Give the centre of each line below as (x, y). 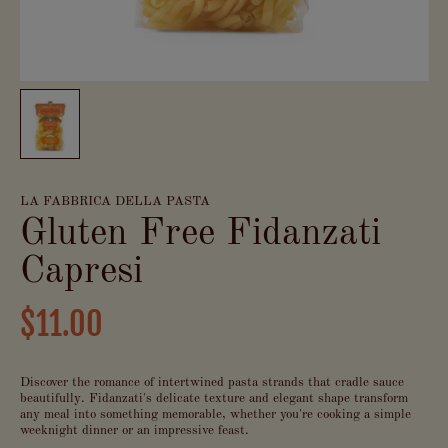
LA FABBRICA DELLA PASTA (114, 201)
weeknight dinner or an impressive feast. (134, 430)
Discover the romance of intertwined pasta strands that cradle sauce (211, 382)
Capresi (81, 272)
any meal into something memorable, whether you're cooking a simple (215, 414)
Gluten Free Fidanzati (200, 234)
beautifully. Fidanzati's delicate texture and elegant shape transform (213, 398)
